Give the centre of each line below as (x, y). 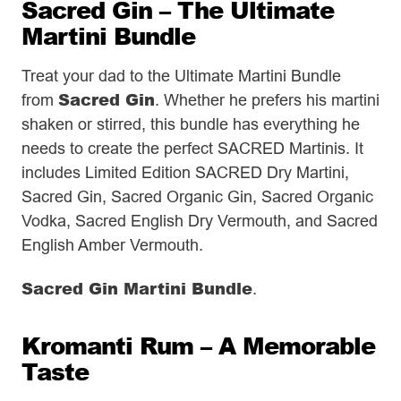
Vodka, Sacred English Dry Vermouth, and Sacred (200, 221)
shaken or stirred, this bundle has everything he (191, 124)
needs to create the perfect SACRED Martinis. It (192, 149)
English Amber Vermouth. (112, 245)
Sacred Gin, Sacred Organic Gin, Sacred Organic (197, 197)
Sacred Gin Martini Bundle (137, 288)
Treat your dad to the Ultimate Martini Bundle (181, 76)
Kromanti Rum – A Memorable (198, 345)
